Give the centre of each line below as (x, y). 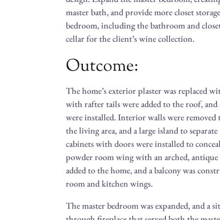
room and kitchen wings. (110, 183)
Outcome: (102, 66)
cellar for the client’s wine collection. (131, 38)
